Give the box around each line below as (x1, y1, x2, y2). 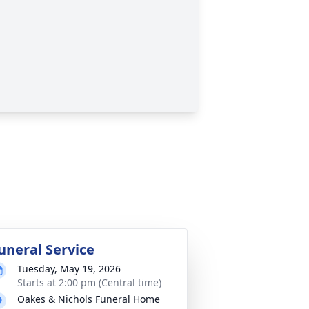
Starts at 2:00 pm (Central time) (17, 276, 161, 289)
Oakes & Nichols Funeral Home (17, 292, 160, 306)
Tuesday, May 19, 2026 (17, 262, 121, 275)
